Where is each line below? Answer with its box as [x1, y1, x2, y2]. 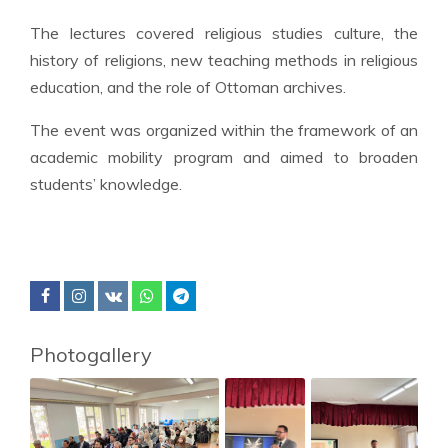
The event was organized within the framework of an [30, 120, 418, 140]
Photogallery [30, 342, 152, 367]
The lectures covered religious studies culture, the [30, 23, 418, 43]
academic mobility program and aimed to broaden [30, 147, 418, 167]
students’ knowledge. [30, 174, 182, 194]
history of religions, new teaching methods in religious [30, 50, 418, 70]
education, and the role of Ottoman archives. [30, 77, 346, 97]
